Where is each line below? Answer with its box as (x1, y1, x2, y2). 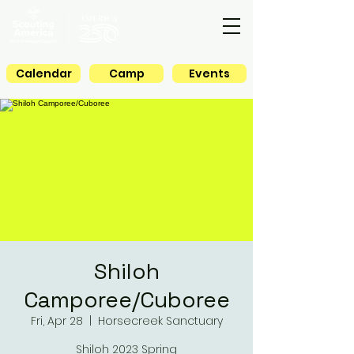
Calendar (15, 65, 72, 81)
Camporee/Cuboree (23, 285, 230, 314)
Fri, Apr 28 (30, 313, 83, 329)
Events (189, 65, 230, 81)
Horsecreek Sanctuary (97, 313, 223, 329)
